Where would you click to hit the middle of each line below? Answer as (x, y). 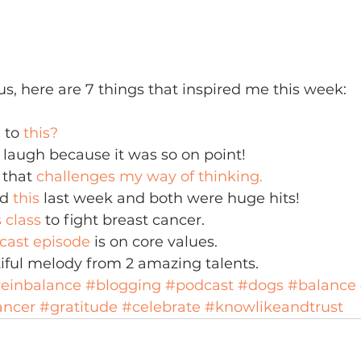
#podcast (199, 286)
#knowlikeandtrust (274, 307)
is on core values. (154, 242)
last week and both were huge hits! (170, 199)
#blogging (123, 286)
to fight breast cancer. (123, 220)
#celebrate (161, 307)
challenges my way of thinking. (149, 177)
